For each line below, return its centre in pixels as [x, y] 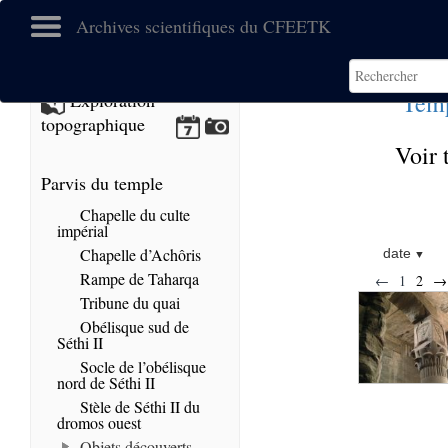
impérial [82, 230]
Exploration [110, 100]
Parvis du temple [102, 183]
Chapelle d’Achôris [138, 254]
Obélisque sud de [132, 326]
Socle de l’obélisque [141, 366]
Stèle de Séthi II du [138, 406]
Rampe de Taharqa [137, 278]
